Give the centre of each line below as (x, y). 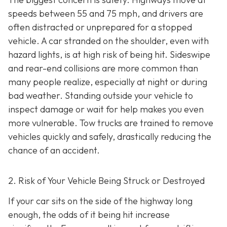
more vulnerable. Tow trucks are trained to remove (111, 123)
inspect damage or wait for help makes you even (106, 109)
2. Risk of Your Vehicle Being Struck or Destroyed (106, 181)
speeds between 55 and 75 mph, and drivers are (106, 14)
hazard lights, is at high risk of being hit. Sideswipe (109, 55)
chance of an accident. (54, 150)
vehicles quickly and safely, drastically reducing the (110, 137)
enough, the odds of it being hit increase (89, 214)
